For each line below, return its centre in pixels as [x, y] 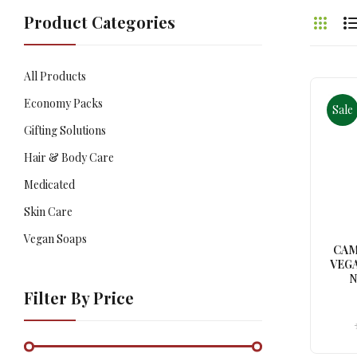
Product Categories [100, 22]
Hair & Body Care [69, 157]
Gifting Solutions [65, 130]
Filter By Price [79, 298]
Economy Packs [63, 103]
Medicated [49, 184]
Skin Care [48, 212]
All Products [55, 76]
